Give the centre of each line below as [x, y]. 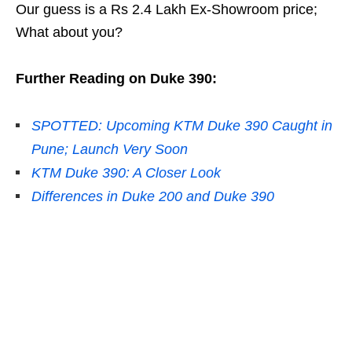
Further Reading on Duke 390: [116, 79]
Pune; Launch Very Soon [110, 150]
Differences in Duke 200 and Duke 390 [153, 197]
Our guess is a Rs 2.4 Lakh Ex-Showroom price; [167, 10]
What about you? [69, 33]
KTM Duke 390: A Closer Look [126, 173]
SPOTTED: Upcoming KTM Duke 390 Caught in [182, 126]
